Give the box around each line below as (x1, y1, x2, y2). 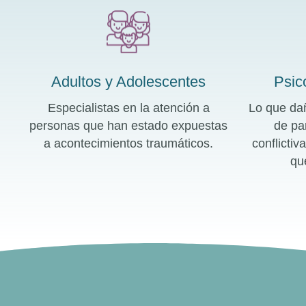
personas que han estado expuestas (29, 119, 228, 133)
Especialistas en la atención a (47, 101, 210, 115)
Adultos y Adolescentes (51, 73, 206, 91)
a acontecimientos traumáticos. (44, 137, 214, 151)
